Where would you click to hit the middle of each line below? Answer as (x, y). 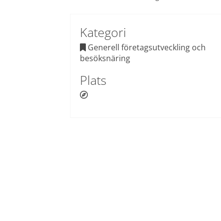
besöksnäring (105, 58)
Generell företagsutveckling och (146, 47)
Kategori (103, 32)
